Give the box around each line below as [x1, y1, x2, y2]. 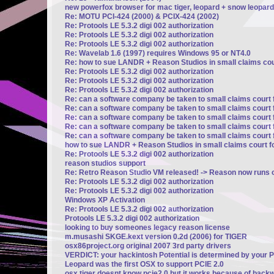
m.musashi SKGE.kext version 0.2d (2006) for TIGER [65, 232, 247, 241]
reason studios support [65, 158, 146, 168]
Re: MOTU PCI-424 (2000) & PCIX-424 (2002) [65, 12, 219, 21]
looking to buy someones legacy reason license [65, 223, 230, 232]
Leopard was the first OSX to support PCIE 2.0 [65, 259, 224, 268]
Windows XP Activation [65, 195, 145, 204]
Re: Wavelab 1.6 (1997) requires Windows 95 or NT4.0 [65, 48, 251, 57]
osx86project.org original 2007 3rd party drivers [65, 241, 231, 250]
